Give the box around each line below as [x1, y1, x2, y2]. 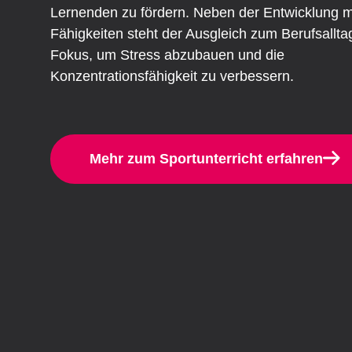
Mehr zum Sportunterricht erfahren [90, 150, 323, 167]
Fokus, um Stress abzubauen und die [50, 46, 284, 63]
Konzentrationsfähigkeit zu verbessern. [50, 68, 294, 84]
